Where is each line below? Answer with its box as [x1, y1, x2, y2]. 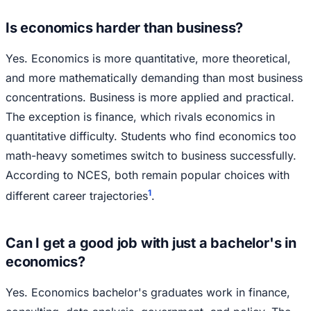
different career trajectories [6, 189, 148, 203]
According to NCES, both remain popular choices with [6, 168, 289, 183]
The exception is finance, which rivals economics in [6, 110, 275, 124]
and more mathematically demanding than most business [6, 71, 303, 85]
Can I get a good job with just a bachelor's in [6, 234, 296, 251]
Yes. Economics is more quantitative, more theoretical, [6, 51, 291, 66]
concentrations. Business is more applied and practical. [6, 90, 294, 105]
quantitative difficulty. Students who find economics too [6, 129, 296, 144]
